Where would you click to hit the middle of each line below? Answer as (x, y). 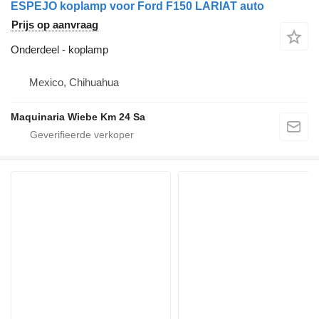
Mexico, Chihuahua (74, 83)
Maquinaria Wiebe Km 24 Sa (78, 117)
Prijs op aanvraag (55, 25)
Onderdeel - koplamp (59, 50)
